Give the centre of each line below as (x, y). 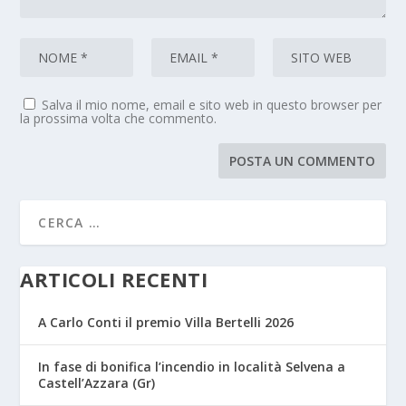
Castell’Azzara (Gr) (97, 383)
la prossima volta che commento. (119, 119)
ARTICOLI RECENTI (114, 280)
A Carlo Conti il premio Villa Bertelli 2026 (166, 323)
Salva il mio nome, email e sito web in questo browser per (212, 105)
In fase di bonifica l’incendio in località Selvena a (192, 367)
